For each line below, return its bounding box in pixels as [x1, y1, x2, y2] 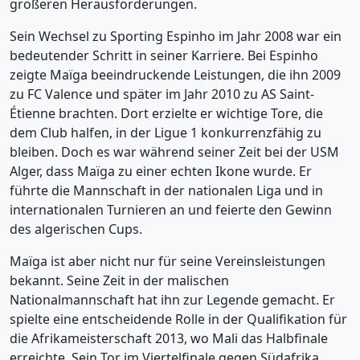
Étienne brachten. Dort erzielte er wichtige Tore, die [10, 104, 323, 122]
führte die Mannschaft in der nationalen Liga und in [10, 182, 323, 199]
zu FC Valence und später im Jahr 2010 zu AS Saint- [10, 85, 314, 103]
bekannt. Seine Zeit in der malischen [10, 272, 229, 289]
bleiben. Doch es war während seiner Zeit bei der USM [10, 143, 339, 161]
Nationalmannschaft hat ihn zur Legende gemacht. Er [10, 291, 335, 309]
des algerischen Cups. [10, 220, 142, 238]
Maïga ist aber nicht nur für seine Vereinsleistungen [10, 252, 325, 270]
